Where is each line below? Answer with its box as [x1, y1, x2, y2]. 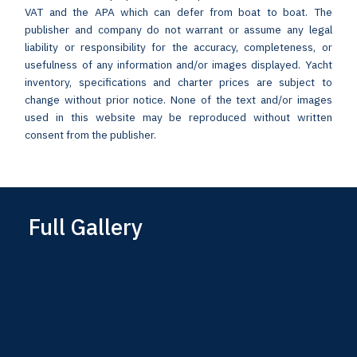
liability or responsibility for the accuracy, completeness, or [25, 40, 332, 55]
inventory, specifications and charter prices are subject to [25, 75, 332, 90]
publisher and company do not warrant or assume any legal [25, 22, 332, 37]
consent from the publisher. [25, 127, 157, 143]
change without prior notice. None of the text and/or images [25, 92, 332, 108]
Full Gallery [28, 213, 143, 242]
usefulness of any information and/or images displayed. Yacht [25, 57, 332, 73]
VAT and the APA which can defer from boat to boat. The [25, 5, 332, 20]
